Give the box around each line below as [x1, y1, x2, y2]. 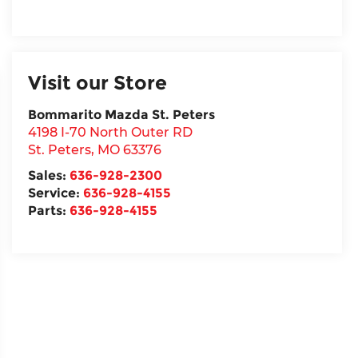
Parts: [28, 202, 70, 218]
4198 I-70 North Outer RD [28, 124, 193, 140]
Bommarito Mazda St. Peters [28, 106, 216, 122]
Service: [28, 185, 84, 201]
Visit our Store [28, 70, 168, 94]
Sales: [28, 167, 70, 183]
